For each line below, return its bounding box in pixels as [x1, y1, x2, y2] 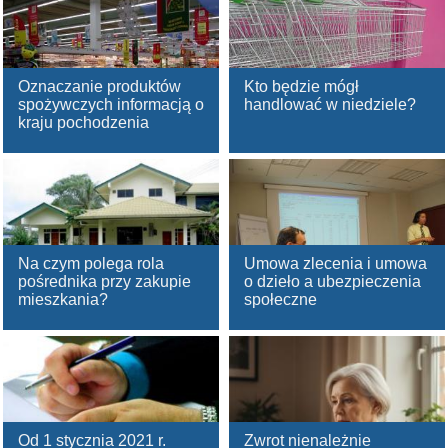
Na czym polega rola [18, 254, 164, 272]
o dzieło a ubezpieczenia [244, 272, 421, 290]
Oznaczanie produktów [18, 77, 181, 95]
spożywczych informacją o [18, 95, 204, 113]
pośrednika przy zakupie [18, 272, 191, 290]
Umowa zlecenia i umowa [244, 254, 427, 272]
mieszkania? [18, 290, 108, 308]
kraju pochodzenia [18, 113, 149, 131]
